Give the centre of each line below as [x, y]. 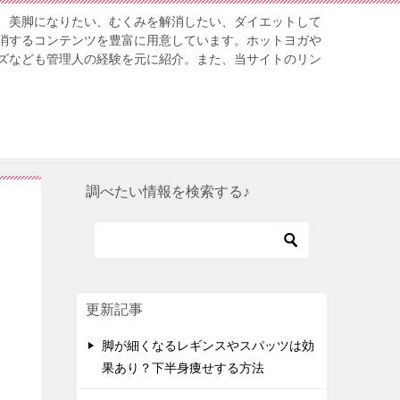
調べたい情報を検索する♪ [168, 192]
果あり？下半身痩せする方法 [183, 368]
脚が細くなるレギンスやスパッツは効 [208, 346]
